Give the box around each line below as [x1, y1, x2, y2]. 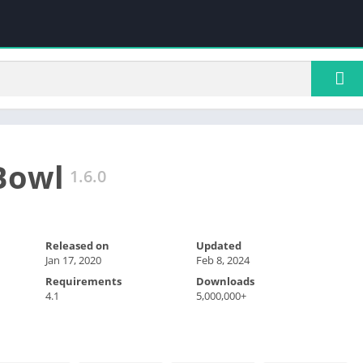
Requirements [45, 273, 122, 288]
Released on [45, 237, 109, 253]
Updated [196, 237, 242, 253]
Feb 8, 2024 [196, 252, 250, 267]
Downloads [196, 273, 255, 288]
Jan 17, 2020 [45, 252, 101, 267]
